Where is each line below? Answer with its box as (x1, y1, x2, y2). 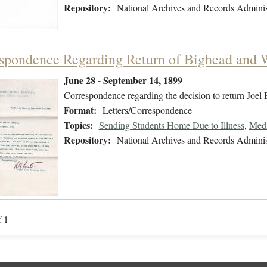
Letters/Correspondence (102, 104, 192, 117)
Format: (63, 103, 97, 117)
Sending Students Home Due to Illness (98, 119, 244, 132)
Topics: (63, 118, 93, 132)
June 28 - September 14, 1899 (63, 73, 182, 88)
